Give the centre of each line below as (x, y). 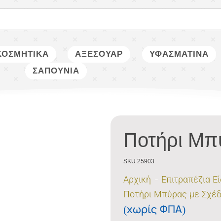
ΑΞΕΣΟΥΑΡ (99, 54)
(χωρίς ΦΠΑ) (155, 210)
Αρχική (137, 179)
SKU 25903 (139, 161)
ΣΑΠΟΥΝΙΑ (56, 71)
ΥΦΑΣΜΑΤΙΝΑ (179, 54)
